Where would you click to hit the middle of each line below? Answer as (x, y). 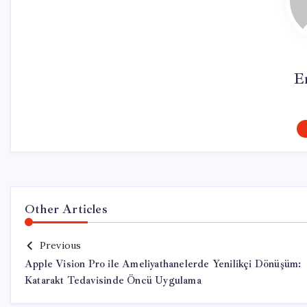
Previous (60, 245)
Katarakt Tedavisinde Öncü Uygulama (113, 281)
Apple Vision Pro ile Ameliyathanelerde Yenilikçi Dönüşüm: (163, 264)
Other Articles (66, 209)
